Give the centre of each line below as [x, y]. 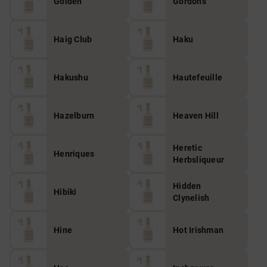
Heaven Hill [196, 116]
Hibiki [65, 192]
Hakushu [71, 77]
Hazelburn [74, 116]
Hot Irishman [198, 230]
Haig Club [73, 39]
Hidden [187, 186]
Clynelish [191, 198]
